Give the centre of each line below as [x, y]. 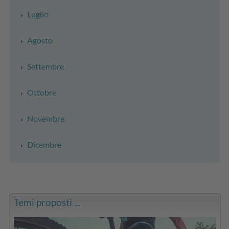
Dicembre [44, 144]
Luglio [38, 14]
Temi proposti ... [47, 202]
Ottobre [42, 92]
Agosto [40, 40]
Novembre [46, 118]
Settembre [45, 66]
